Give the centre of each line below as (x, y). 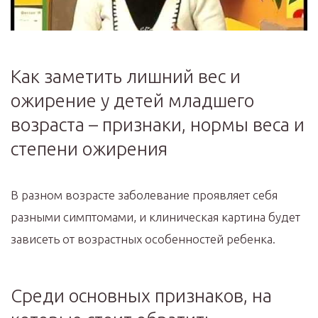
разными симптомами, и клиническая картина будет (155, 216)
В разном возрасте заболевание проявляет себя (144, 194)
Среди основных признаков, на (141, 295)
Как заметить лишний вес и (126, 76)
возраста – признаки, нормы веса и (158, 124)
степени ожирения (89, 148)
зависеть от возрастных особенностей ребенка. (143, 238)
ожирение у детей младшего (132, 100)
